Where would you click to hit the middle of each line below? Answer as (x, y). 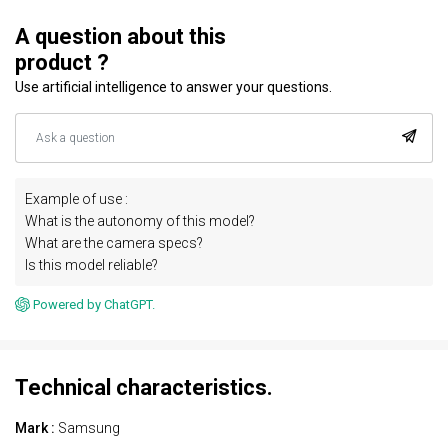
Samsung (87, 427)
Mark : (35, 427)
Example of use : (76, 198)
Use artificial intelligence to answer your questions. (173, 86)
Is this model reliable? (91, 264)
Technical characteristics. (144, 387)
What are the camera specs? (114, 242)
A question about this (120, 36)
